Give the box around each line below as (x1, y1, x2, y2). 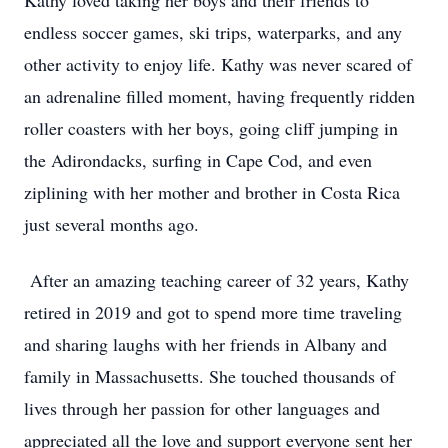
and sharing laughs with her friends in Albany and (24, 332, 387, 356)
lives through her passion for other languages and (24, 396, 380, 420)
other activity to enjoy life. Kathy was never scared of (24, 52, 412, 76)
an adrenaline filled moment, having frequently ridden (24, 84, 415, 108)
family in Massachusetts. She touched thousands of (24, 364, 395, 388)
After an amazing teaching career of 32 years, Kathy (24, 268, 409, 292)
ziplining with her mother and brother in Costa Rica (24, 180, 400, 204)
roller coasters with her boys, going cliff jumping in (24, 116, 398, 140)
